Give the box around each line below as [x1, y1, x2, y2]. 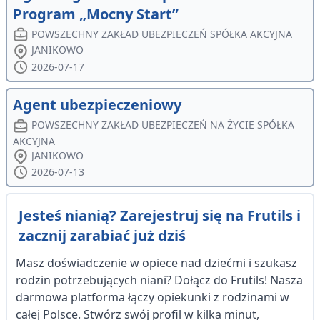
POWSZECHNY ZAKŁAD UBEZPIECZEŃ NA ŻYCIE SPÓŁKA [31, 118, 295, 132]
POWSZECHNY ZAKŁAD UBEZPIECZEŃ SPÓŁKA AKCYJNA [31, 26, 293, 41]
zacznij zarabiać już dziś [19, 226, 186, 246]
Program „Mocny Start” [13, 4, 179, 24]
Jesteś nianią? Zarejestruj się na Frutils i [19, 206, 301, 226]
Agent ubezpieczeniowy [13, 95, 181, 115]
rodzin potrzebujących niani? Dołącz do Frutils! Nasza [16, 272, 303, 289]
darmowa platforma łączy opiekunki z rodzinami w [16, 289, 289, 306]
